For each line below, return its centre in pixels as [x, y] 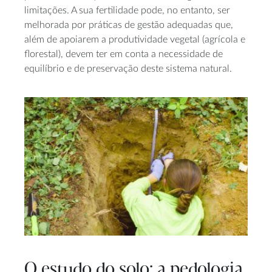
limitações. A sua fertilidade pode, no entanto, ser [127, 11]
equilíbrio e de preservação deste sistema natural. [128, 69]
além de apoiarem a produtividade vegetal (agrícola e [135, 40]
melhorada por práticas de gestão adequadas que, [129, 25]
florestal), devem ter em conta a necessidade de [124, 54]
